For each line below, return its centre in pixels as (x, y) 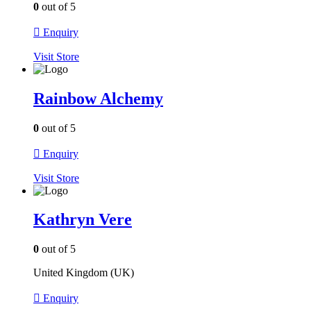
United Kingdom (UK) (84, 273)
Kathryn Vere (83, 220)
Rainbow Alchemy (98, 98)
